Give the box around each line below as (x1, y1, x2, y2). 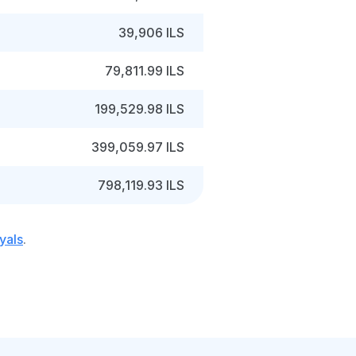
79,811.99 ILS (105, 63, 184, 79)
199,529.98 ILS (95, 101, 184, 117)
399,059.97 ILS (91, 139, 184, 155)
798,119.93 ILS (98, 177, 184, 193)
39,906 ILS (118, 25, 184, 41)
